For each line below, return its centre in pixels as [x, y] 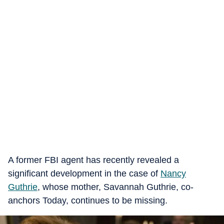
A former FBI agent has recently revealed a [93, 160]
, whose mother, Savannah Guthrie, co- [115, 187]
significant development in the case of [84, 173]
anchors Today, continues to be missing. [88, 200]
